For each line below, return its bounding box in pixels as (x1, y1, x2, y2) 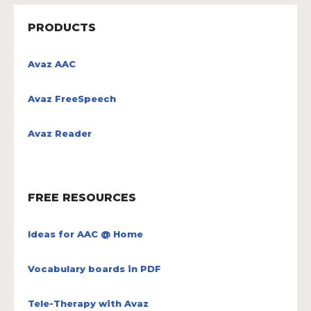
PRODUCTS (28, 20, 96, 34)
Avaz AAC (28, 58, 76, 69)
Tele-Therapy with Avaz (28, 297, 149, 309)
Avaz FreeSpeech (28, 92, 116, 104)
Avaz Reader (28, 127, 92, 139)
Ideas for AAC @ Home (28, 228, 143, 239)
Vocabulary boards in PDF (28, 262, 161, 274)
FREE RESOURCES (28, 190, 136, 204)
